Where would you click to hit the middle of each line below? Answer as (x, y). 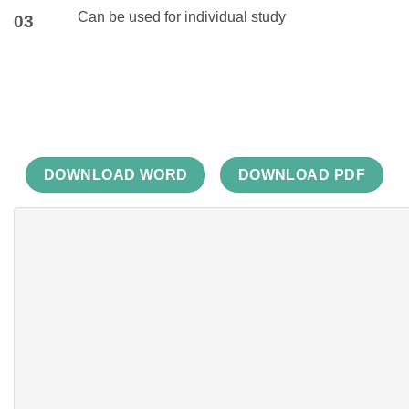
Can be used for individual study (181, 17)
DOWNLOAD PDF (302, 174)
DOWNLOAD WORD (115, 174)
